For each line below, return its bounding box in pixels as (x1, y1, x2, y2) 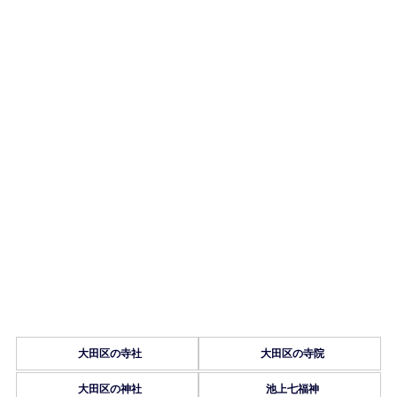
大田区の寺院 (261, 346, 325, 360)
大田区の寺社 (77, 346, 142, 360)
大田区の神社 (77, 382, 142, 395)
